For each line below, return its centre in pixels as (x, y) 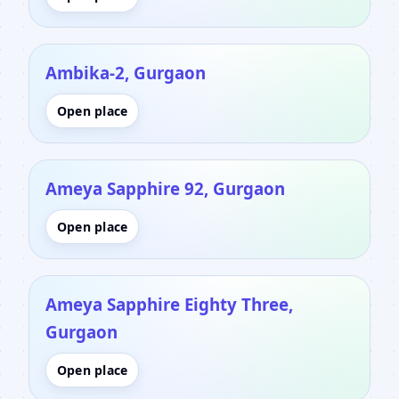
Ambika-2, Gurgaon (126, 72)
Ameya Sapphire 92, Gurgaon (165, 188)
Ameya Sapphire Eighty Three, (169, 304)
